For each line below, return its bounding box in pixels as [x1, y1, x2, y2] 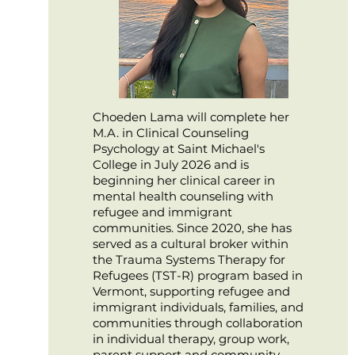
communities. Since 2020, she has [92, 220, 292, 235]
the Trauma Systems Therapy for [92, 252, 285, 267]
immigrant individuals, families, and [92, 300, 303, 315]
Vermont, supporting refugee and [92, 284, 290, 299]
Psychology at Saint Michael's [92, 141, 265, 156]
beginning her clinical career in [92, 173, 275, 188]
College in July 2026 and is [92, 157, 249, 172]
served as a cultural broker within [92, 236, 288, 251]
